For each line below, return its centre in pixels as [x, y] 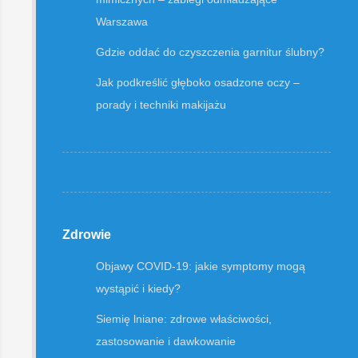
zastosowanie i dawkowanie [166, 341]
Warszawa [122, 22]
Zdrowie [87, 235]
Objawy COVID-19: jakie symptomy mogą [201, 266]
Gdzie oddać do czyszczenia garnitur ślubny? [211, 52]
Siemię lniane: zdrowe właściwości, [184, 319]
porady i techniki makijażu [161, 105]
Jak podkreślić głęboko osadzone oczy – [198, 82]
